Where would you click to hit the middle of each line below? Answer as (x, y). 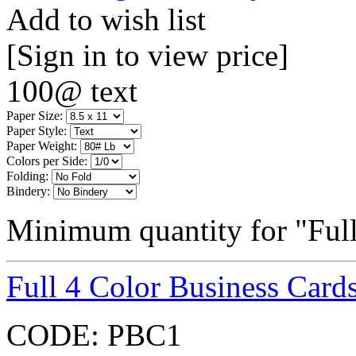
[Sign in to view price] (147, 55)
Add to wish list (106, 19)
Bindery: (28, 191)
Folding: (27, 176)
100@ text (72, 91)
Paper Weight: (42, 145)
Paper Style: (37, 130)
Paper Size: (35, 115)
